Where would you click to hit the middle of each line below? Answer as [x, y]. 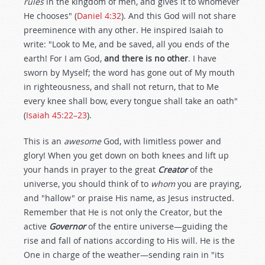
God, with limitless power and [161, 141]
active [36, 226]
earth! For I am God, [64, 58]
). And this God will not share [179, 16]
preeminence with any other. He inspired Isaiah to [123, 30]
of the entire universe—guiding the [157, 226]
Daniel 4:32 [99, 16]
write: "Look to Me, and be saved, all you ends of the [127, 44]
